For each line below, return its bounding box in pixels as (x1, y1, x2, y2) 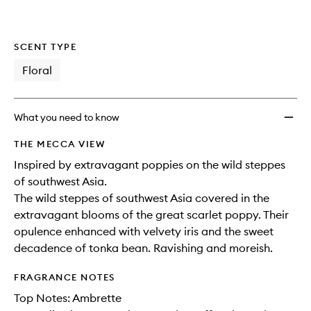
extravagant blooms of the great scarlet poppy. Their (14, 208, 289, 221)
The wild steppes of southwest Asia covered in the (14, 191, 269, 205)
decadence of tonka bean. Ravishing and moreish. (14, 241, 273, 255)
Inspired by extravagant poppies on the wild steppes (14, 158, 285, 171)
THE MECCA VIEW (14, 138, 105, 149)
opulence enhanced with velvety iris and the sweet (14, 224, 274, 238)
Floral (22, 63, 52, 77)
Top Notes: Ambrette (14, 291, 121, 305)
